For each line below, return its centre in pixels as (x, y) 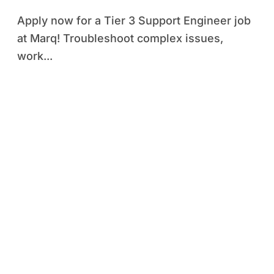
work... (35, 56)
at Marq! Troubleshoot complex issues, (120, 38)
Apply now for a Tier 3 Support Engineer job (21, 20)
